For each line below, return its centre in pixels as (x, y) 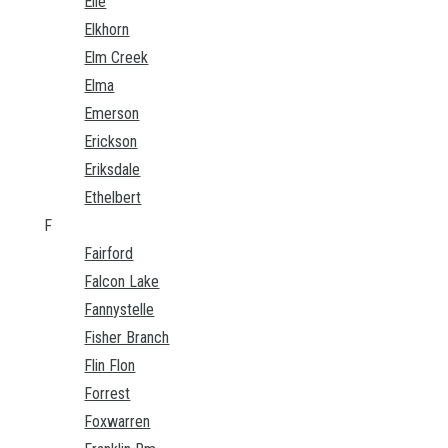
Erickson (111, 142)
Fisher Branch (127, 338)
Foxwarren (117, 422)
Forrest (107, 394)
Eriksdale (112, 170)
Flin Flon (110, 366)
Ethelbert (113, 198)
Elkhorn (107, 30)
